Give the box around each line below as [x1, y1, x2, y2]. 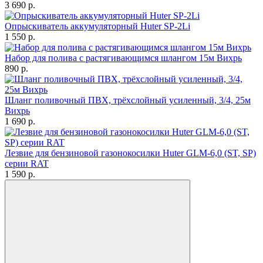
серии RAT [5, 159, 49, 168]
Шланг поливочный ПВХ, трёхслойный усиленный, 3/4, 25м [5, 95, 251, 105]
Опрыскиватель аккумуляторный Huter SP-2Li [5, 21, 190, 31]
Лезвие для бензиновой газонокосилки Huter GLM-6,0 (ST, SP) [5, 148, 256, 158]
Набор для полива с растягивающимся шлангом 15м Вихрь [5, 53, 242, 63]
